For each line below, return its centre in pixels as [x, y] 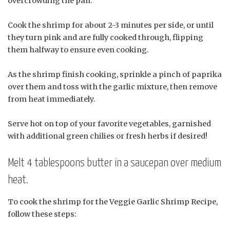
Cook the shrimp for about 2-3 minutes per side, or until [111, 25]
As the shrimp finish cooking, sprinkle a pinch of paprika [115, 74]
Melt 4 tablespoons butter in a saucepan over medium [114, 163]
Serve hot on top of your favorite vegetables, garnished [109, 123]
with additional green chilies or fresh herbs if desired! [108, 136]
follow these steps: [42, 214]
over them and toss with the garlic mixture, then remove [112, 87]
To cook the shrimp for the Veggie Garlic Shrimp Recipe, [113, 202]
